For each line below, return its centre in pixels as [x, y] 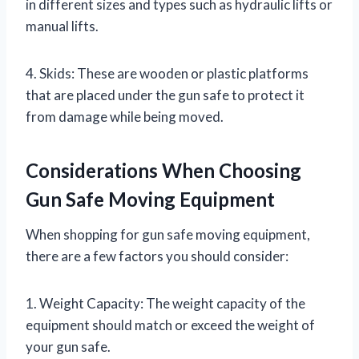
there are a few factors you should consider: [157, 256]
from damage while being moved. [125, 116]
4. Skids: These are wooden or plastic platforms [167, 73]
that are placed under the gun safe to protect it [165, 95]
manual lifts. [62, 26]
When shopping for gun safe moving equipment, [168, 234]
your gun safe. [68, 346]
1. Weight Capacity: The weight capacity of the [165, 303]
